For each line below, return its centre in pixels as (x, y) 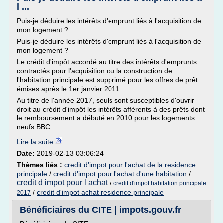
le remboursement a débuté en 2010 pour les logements (106, 118)
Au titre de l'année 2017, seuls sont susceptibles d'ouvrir (106, 100)
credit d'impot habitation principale (160, 183)
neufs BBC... (37, 127)
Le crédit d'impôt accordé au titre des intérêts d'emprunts (107, 62)
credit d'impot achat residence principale (100, 192)
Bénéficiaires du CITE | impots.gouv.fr (101, 210)
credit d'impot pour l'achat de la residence (130, 165)
